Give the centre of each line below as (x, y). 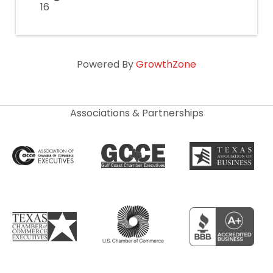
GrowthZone (166, 65)
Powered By (106, 65)
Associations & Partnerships (136, 113)
